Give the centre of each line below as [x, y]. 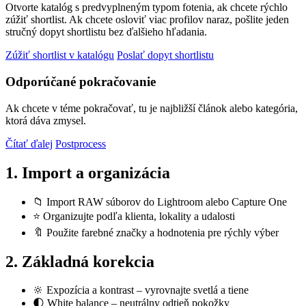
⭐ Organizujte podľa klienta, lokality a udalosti [134, 216]
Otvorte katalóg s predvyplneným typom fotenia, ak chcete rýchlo [147, 8]
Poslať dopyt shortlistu [165, 55]
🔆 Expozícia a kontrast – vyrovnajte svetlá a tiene [141, 290]
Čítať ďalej [29, 143]
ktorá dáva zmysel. [46, 120]
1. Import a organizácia [88, 172]
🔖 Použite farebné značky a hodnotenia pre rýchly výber [156, 232]
